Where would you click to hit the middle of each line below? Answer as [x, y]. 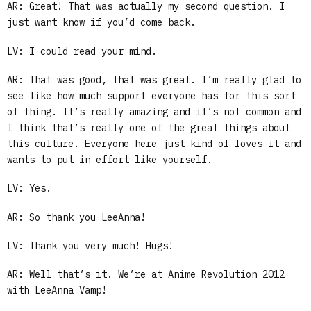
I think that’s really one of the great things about [149, 127]
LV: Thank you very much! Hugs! [90, 246]
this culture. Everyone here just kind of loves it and [154, 143]
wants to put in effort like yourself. [110, 159]
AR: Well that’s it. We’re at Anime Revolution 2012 [146, 275]
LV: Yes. [29, 188]
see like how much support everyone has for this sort [151, 95]
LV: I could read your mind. [82, 51]
